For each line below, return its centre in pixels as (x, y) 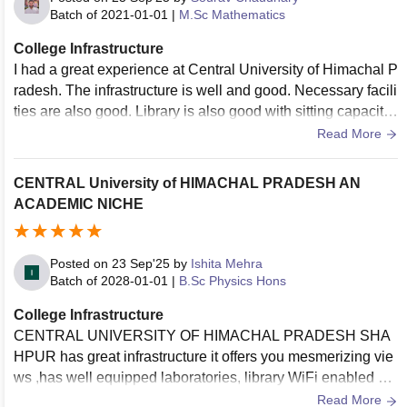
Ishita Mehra (227, 264)
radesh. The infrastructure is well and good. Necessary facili (205, 90)
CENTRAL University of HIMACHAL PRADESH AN (187, 183)
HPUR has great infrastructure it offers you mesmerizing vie (203, 357)
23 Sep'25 (141, 264)
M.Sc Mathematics (232, 14)
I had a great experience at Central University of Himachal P (206, 69)
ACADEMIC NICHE (79, 203)
